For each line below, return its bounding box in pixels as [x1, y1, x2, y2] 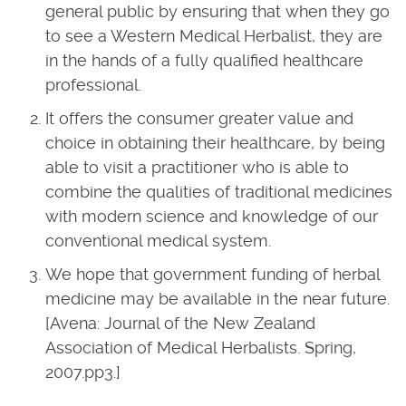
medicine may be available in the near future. [45, 289, 390, 308]
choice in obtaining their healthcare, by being [45, 133, 385, 152]
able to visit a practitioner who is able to [45, 158, 349, 177]
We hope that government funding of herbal [45, 265, 380, 284]
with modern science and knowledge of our [45, 207, 378, 226]
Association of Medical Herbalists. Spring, [45, 338, 356, 357]
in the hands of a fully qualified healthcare [45, 51, 363, 70]
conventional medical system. [45, 231, 271, 250]
